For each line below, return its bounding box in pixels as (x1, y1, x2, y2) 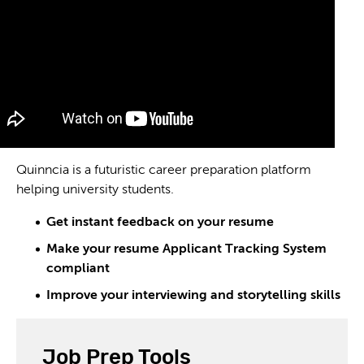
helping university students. (16, 184, 174, 197)
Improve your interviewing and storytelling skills (46, 289, 340, 302)
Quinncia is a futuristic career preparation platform (16, 164, 311, 177)
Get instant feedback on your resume (46, 216, 274, 229)
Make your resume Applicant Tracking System (46, 243, 327, 256)
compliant (46, 262, 110, 275)
